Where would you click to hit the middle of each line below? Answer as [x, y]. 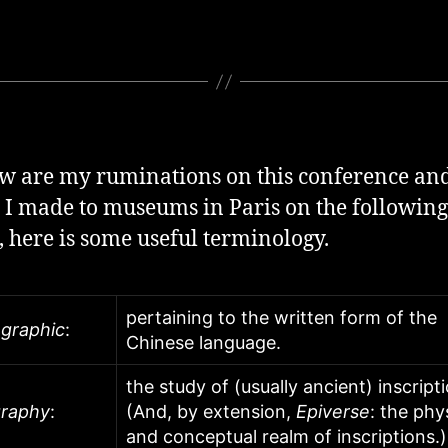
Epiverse [333, 412]
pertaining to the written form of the [281, 318]
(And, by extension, [211, 412]
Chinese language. [203, 343]
